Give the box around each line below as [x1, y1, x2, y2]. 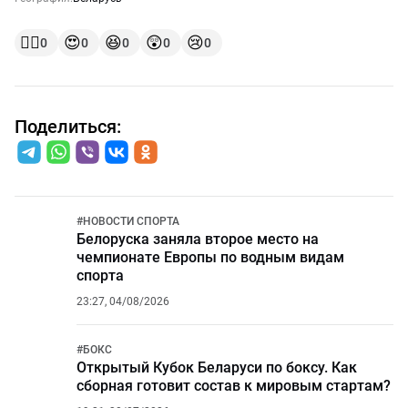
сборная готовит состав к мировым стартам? [76, 377, 391, 394]
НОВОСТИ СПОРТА [83, 215, 179, 228]
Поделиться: [15, 116, 121, 138]
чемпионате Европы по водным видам [76, 249, 344, 266]
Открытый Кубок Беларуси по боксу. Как [76, 359, 357, 376]
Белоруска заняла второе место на [76, 230, 319, 248]
